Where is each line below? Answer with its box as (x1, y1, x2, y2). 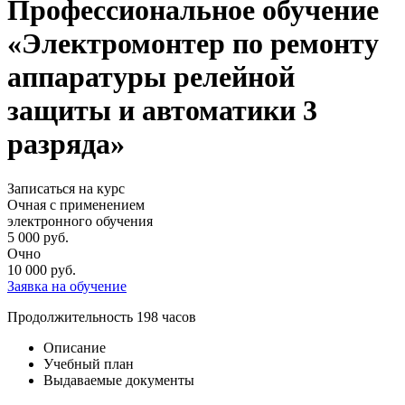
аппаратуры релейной (7, 61, 295, 94)
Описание (43, 339, 106, 355)
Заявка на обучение (7, 278, 127, 294)
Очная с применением (7, 196, 145, 212)
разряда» (7, 127, 125, 161)
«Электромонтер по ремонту (7, 27, 379, 61)
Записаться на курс (7, 180, 125, 196)
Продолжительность (7, 308, 133, 325)
